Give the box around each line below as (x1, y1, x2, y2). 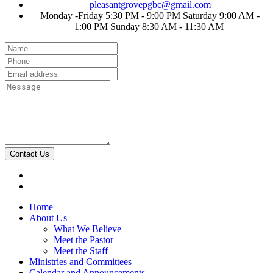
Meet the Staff (54, 245, 108, 256)
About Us (29, 212, 67, 223)
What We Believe (54, 223, 121, 234)
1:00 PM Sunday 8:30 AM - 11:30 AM (74, 21, 224, 32)
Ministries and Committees (29, 256, 132, 267)
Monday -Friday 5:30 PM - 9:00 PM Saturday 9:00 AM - (40, 10, 260, 21)
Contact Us (10, 149, 49, 158)
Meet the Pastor (54, 234, 113, 245)
